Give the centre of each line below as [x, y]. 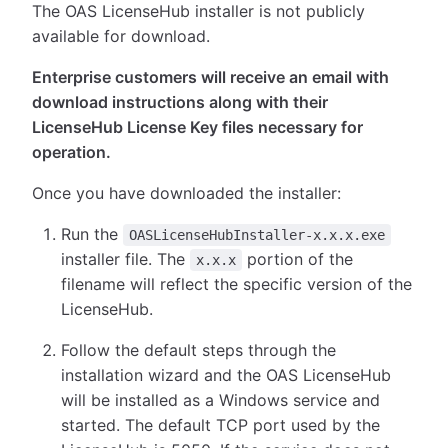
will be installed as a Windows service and [221, 400]
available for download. [121, 36]
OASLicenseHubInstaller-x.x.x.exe [257, 235]
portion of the [298, 259]
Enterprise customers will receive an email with [210, 77]
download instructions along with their [180, 102]
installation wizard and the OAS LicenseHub [226, 375]
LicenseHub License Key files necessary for [197, 127]
